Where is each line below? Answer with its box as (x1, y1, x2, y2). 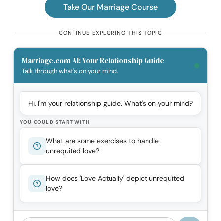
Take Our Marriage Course (63, 2, 158, 13)
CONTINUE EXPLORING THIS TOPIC (59, 29, 162, 37)
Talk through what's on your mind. (22, 67, 118, 75)
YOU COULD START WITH (20, 119, 90, 126)
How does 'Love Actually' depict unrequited (46, 174, 184, 183)
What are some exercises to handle (46, 136, 159, 146)
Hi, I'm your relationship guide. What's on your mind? (28, 99, 193, 108)
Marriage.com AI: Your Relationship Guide (22, 55, 164, 66)
